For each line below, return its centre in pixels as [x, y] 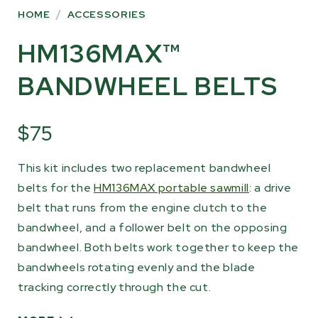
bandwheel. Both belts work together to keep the [159, 247]
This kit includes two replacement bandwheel [144, 168]
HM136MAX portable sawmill [171, 188]
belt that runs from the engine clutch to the [143, 208]
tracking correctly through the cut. [115, 287]
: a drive [270, 188]
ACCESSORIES [107, 14]
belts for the [56, 188]
